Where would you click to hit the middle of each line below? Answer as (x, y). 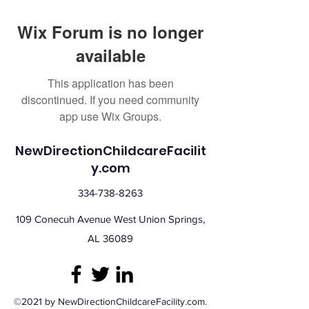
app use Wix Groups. (110, 116)
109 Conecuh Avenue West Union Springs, (110, 219)
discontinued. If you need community (110, 100)
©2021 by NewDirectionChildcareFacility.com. (110, 301)
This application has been (110, 83)
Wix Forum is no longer (110, 32)
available (110, 55)
